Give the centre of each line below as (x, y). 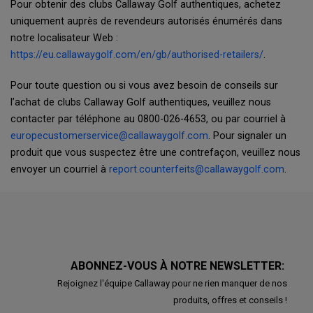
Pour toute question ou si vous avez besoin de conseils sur (144, 86)
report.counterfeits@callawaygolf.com (197, 169)
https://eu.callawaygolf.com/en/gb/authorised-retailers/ (137, 55)
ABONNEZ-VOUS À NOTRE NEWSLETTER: (179, 266)
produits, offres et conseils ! (230, 300)
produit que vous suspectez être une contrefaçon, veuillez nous (155, 153)
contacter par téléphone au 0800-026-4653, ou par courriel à (148, 119)
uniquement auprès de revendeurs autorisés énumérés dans (146, 21)
